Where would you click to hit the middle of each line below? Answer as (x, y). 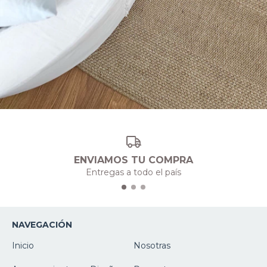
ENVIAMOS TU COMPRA (133, 160)
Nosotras (152, 245)
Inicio (23, 245)
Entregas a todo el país (133, 172)
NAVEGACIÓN (42, 224)
